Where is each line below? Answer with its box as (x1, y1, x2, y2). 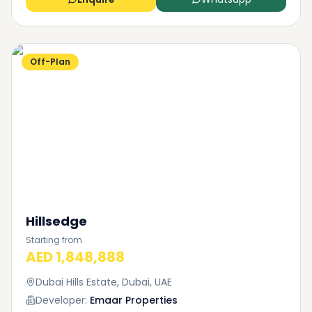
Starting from (26, 234, 82, 246)
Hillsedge (26, 212, 87, 230)
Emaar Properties (90, 293, 178, 307)
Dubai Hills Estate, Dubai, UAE (36, 275, 172, 289)
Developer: (36, 293, 87, 307)
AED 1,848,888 (26, 247, 125, 267)
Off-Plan (30, 56, 70, 68)
